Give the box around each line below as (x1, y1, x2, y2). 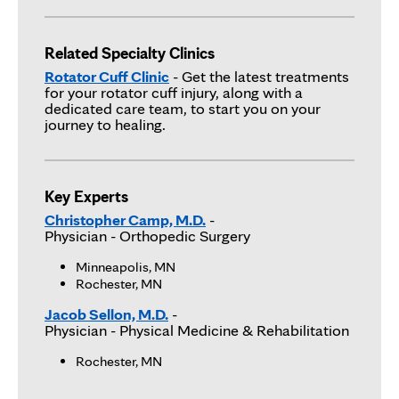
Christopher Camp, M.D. (45, 210, 206, 230)
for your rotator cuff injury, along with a (45, 82, 303, 102)
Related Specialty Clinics (45, 42, 215, 62)
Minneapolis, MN (75, 258, 175, 276)
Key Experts (45, 185, 128, 206)
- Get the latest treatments (169, 66, 349, 85)
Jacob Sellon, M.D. (45, 305, 168, 324)
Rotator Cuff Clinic (45, 66, 169, 85)
